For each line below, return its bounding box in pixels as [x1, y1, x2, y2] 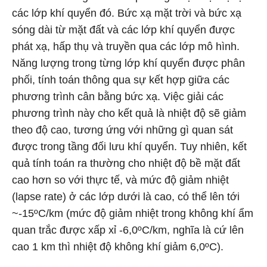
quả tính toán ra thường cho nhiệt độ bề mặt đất [12, 157, 240, 169]
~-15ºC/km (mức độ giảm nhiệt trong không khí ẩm [12, 207, 253, 219]
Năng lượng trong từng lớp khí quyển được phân [12, 57, 245, 69]
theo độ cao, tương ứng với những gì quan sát [12, 124, 233, 136]
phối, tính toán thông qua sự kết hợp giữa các [12, 74, 229, 86]
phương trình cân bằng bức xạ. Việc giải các [12, 91, 223, 103]
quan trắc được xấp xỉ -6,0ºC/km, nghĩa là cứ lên [12, 224, 244, 236]
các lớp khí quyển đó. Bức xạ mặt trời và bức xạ [12, 7, 241, 19]
